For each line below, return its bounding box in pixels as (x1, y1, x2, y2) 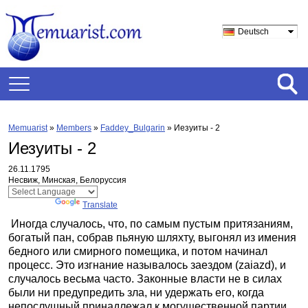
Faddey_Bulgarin (100, 123, 165, 133)
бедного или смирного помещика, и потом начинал (8, 245, 267, 257)
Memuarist (8, 123, 47, 133)
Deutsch (238, 27, 269, 36)
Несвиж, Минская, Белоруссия (8, 175, 126, 185)
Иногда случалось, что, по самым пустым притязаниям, (8, 218, 293, 230)
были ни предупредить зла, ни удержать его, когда (8, 287, 264, 298)
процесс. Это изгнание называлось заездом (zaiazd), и (8, 259, 286, 271)
